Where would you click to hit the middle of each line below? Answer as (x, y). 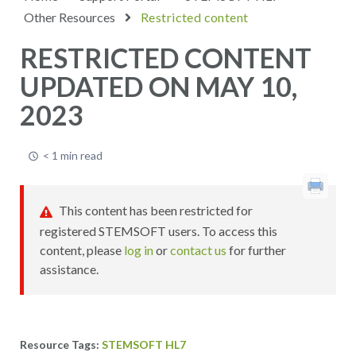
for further (256, 250)
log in (139, 250)
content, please (82, 250)
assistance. (69, 269)
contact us (198, 250)
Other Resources (70, 17)
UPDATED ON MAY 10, (159, 86)
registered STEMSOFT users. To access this (159, 230)
